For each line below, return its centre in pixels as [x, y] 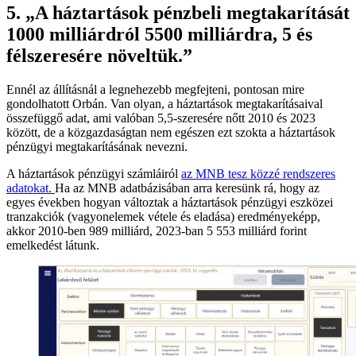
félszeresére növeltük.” [99, 56]
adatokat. [31, 188]
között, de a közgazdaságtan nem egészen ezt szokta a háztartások [171, 133]
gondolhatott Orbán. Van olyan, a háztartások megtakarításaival [164, 104]
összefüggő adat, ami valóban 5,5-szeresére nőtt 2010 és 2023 [161, 118]
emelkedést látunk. [53, 246]
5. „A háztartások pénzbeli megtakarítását [178, 13]
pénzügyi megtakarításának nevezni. [97, 147]
